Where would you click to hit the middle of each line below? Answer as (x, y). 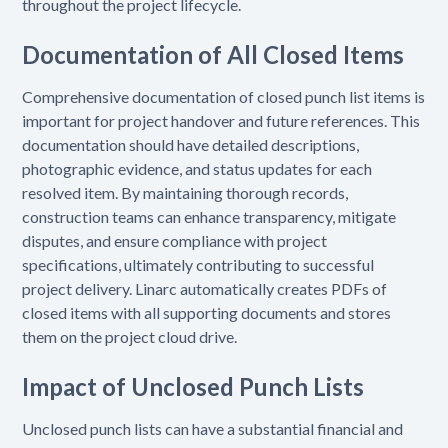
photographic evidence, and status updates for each (197, 168)
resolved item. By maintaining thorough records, (185, 192)
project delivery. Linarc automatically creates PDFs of (205, 288)
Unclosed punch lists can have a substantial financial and (213, 428)
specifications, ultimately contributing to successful (198, 264)
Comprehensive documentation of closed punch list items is (224, 96)
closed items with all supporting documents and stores (207, 312)
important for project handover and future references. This (221, 120)
